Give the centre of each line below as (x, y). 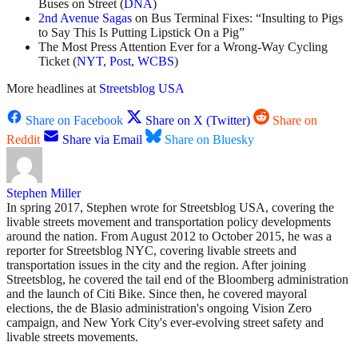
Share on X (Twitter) (198, 121)
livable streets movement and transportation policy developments (169, 222)
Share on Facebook (74, 121)
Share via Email (102, 140)
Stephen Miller (44, 193)
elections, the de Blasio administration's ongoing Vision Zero (159, 308)
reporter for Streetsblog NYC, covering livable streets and (151, 251)
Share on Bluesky (209, 140)
